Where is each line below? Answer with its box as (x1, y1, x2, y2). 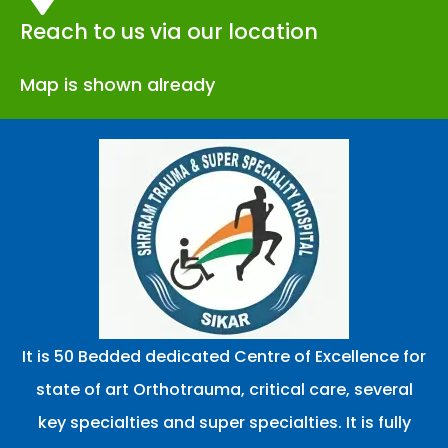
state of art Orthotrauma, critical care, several (35, 377, 413, 401)
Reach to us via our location (20, 16, 318, 46)
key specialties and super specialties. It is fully (37, 410, 411, 434)
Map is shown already (20, 71, 215, 97)
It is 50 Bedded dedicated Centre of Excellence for (22, 344, 426, 368)
